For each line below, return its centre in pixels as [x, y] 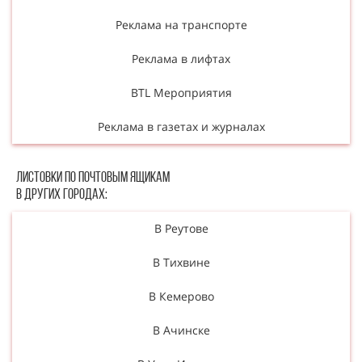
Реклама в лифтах [181, 58]
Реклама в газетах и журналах [181, 126]
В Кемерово [181, 296]
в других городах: [62, 195]
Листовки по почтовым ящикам [93, 178]
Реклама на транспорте [181, 24]
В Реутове [181, 228]
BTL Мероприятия [181, 92]
